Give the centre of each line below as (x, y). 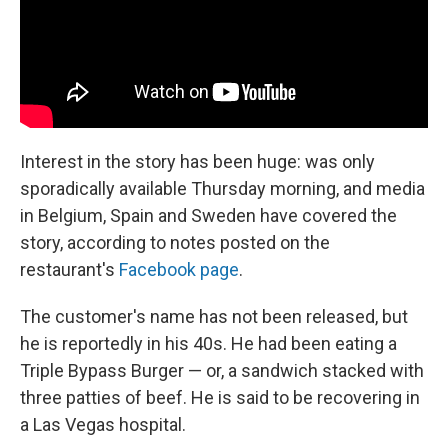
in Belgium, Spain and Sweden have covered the (208, 215)
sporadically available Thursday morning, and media (222, 188)
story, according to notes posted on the (175, 242)
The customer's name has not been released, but (214, 316)
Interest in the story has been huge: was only (197, 161)
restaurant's (69, 269)
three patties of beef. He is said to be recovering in (220, 397)
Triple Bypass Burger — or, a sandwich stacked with (222, 370)
